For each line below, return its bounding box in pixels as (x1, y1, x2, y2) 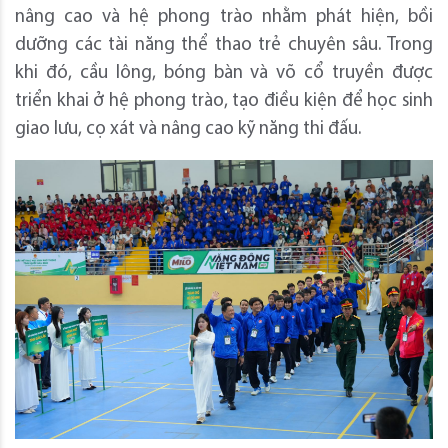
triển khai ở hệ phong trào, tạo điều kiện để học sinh (15, 92, 433, 112)
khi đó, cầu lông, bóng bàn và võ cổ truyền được (15, 64, 433, 84)
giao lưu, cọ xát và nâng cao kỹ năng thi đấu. (15, 120, 361, 140)
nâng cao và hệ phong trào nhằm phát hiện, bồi (15, 8, 433, 28)
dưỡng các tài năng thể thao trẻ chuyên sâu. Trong (15, 36, 433, 56)
